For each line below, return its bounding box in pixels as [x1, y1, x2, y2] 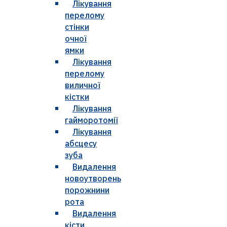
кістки [65, 92, 89, 102]
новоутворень [65, 173, 121, 184]
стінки [65, 22, 89, 32]
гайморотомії [65, 115, 118, 126]
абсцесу [65, 138, 97, 149]
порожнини [65, 185, 109, 196]
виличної [65, 80, 100, 91]
